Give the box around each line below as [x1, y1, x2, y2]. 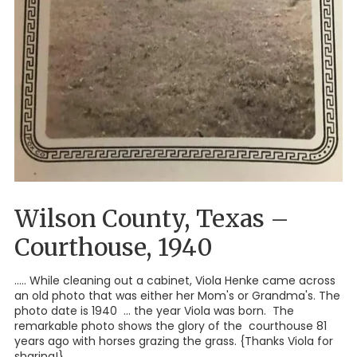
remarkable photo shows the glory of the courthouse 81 [14, 317, 327, 334]
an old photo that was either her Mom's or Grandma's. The [14, 287, 340, 304]
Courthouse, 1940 [14, 231, 213, 262]
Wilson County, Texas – [14, 202, 289, 233]
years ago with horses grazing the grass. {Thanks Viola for [14, 332, 333, 349]
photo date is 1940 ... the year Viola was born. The [14, 302, 294, 319]
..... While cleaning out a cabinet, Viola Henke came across [14, 272, 335, 288]
